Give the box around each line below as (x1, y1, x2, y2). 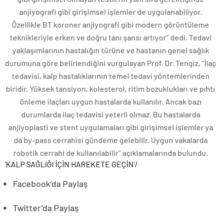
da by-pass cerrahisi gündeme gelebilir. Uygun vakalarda (13, 135, 208, 145)
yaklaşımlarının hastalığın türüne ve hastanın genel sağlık (12, 45, 209, 55)
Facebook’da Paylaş (13, 178, 88, 189)
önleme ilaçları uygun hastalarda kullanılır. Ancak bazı (19, 97, 202, 106)
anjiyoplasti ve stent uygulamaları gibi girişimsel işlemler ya (8, 122, 213, 132)
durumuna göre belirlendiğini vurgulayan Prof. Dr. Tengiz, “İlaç (5, 58, 216, 68)
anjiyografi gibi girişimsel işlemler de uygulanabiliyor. (19, 7, 202, 16)
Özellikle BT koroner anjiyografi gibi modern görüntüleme (12, 20, 209, 29)
